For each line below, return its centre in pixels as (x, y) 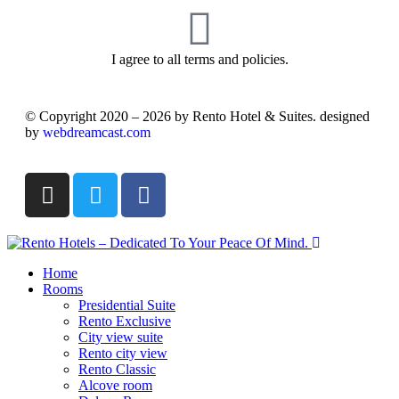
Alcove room (115, 386)
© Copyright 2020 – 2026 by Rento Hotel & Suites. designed (197, 117)
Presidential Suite (127, 305)
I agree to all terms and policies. (199, 60)
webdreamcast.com (97, 133)
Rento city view (123, 354)
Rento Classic (117, 370)
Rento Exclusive (125, 322)
